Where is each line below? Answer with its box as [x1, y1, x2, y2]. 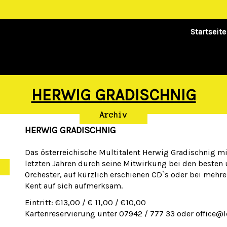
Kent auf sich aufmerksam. [25, 181, 123, 191]
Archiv [100, 111, 127, 119]
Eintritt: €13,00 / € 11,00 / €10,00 [25, 198, 146, 207]
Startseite [191, 27, 226, 36]
